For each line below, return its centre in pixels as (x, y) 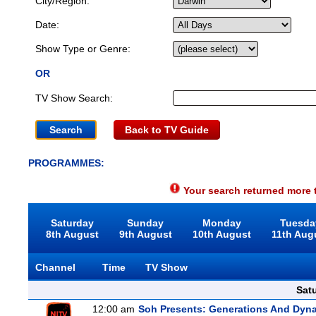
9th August (145, 234)
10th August (221, 234)
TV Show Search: (74, 98)
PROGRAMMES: (66, 163)
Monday (221, 223)
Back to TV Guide (167, 130)
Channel (55, 267)
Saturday (72, 223)
